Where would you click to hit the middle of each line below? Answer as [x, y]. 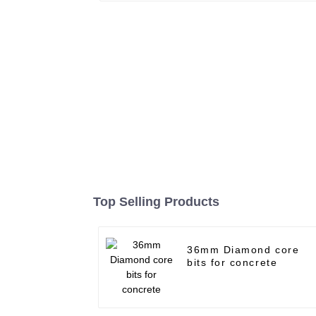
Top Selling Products [156, 202]
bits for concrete [232, 263]
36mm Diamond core [243, 250]
